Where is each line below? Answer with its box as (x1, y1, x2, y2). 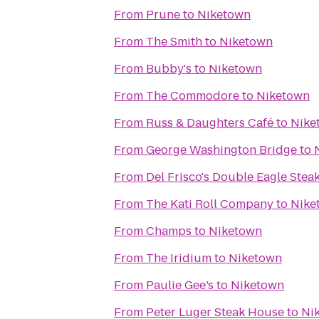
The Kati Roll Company (146, 196, 273, 212)
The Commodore (146, 88, 239, 104)
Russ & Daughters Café (146, 115, 273, 131)
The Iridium (146, 250, 211, 266)
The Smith (146, 33, 202, 50)
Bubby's (146, 61, 192, 77)
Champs (146, 223, 192, 239)
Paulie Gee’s (146, 277, 214, 293)
